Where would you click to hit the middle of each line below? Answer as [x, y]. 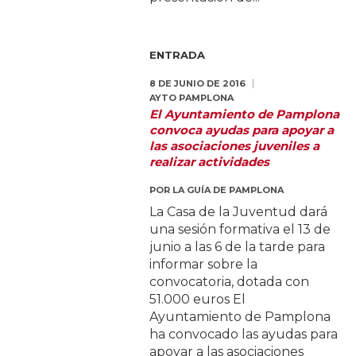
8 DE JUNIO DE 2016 [198, 84]
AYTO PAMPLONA [192, 98]
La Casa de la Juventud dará [239, 212]
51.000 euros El [198, 300]
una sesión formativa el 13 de [240, 230]
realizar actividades [210, 162]
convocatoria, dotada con [230, 282]
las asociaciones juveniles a [235, 146]
